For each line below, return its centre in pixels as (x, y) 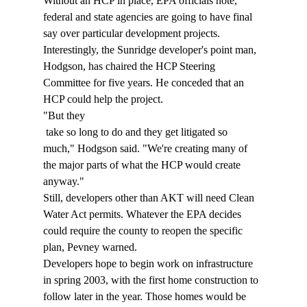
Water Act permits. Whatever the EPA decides (143, 214)
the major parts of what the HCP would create (143, 165)
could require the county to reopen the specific (144, 231)
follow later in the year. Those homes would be (146, 297)
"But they (65, 116)
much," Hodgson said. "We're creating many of (146, 149)
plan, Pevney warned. (91, 247)
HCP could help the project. (104, 99)
